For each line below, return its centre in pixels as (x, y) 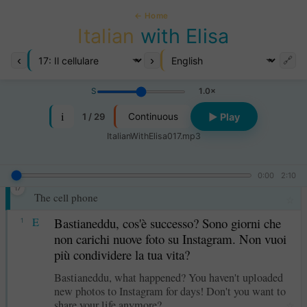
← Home (151, 16)
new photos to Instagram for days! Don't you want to (170, 291)
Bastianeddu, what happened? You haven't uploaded (168, 277)
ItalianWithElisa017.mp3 (153, 136)
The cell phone (66, 197)
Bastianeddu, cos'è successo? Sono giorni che (167, 223)
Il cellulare (61, 180)
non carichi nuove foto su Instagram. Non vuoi (170, 238)
